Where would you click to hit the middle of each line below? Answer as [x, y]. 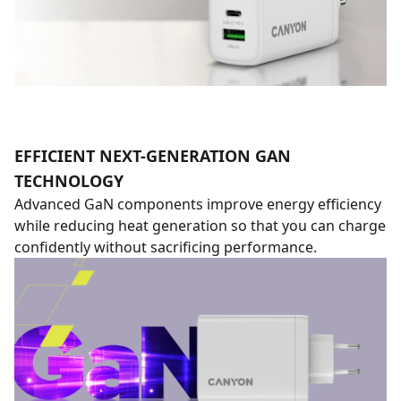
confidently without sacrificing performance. [166, 247]
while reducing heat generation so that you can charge [200, 226]
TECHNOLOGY [69, 181]
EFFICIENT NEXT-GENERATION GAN [153, 156]
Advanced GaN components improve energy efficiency [198, 204]
